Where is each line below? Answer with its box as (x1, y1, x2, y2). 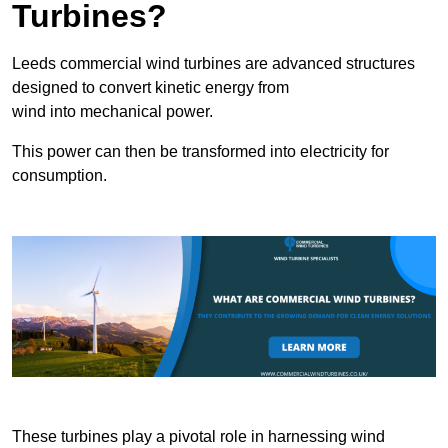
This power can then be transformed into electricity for (12, 142, 389, 160)
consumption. (12, 166, 107, 184)
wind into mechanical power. (12, 102, 213, 120)
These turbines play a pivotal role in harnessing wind (12, 428, 385, 446)
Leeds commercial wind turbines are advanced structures (12, 54, 415, 72)
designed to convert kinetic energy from (12, 78, 289, 96)
